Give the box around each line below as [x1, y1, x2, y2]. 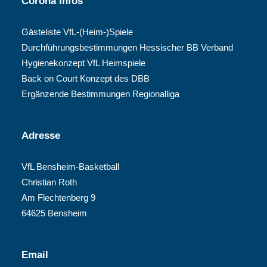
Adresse [21, 130, 60, 141]
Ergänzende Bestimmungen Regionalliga [21, 89, 179, 99]
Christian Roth [21, 177, 77, 187]
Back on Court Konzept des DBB [21, 73, 150, 83]
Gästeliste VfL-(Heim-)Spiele [21, 27, 133, 37]
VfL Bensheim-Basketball [21, 162, 119, 172]
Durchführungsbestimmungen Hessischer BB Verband [21, 42, 233, 52]
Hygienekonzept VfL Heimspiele [21, 58, 145, 68]
